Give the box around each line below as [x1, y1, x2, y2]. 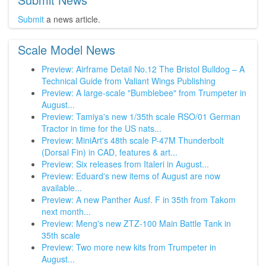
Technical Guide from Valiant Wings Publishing [42, 75, 216, 87]
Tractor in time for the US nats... [42, 122, 161, 135]
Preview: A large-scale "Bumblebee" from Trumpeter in [42, 87, 246, 99]
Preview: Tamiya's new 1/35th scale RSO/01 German [42, 110, 240, 123]
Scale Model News [18, 41, 115, 59]
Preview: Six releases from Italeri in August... [42, 158, 209, 170]
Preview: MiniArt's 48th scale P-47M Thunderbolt [42, 134, 224, 147]
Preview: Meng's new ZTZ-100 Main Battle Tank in [42, 217, 231, 230]
